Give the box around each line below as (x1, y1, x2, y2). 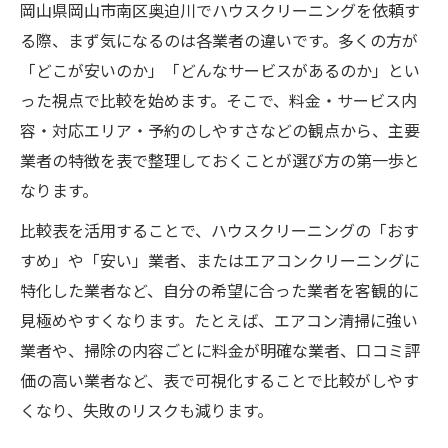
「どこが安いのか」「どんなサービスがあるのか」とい (20, 58, 420, 82)
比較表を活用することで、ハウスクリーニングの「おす (20, 218, 419, 242)
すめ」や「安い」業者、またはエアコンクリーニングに (20, 248, 420, 272)
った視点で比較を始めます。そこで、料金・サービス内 (20, 88, 417, 112)
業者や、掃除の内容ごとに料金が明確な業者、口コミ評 (20, 338, 420, 362)
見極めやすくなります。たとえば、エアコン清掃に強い (20, 308, 418, 332)
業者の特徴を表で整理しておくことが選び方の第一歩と (20, 148, 420, 172)
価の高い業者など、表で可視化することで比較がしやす (20, 368, 419, 392)
